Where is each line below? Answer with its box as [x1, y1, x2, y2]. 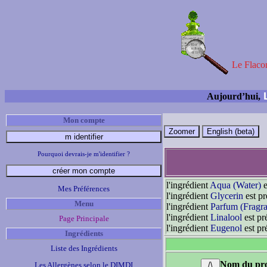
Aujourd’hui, [207, 91, 260, 101]
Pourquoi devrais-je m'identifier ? [38, 150, 130, 157]
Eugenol [210, 223, 242, 233]
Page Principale [58, 214, 109, 223]
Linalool [210, 212, 242, 222]
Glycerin [210, 191, 243, 201]
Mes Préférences [58, 184, 110, 193]
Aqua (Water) [210, 180, 261, 190]
